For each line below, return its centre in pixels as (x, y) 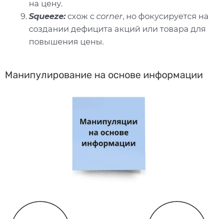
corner (110, 16)
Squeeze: (47, 16)
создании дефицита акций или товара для (118, 29)
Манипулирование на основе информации (104, 75)
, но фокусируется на (166, 16)
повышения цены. (66, 42)
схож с (81, 16)
